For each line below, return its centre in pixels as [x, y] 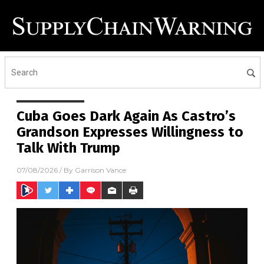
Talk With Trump [68, 148]
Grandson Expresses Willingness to [130, 132]
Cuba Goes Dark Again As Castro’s [126, 116]
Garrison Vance [100, 170]
